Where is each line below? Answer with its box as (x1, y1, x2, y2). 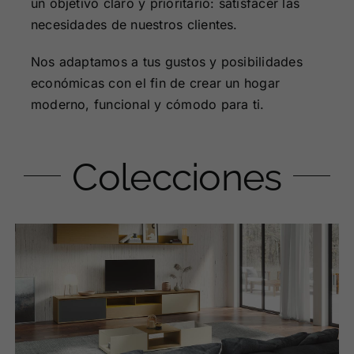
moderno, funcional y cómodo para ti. (30, 96, 265, 113)
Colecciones (72, 155, 282, 200)
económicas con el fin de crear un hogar (30, 75, 281, 92)
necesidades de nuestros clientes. (30, 17, 238, 33)
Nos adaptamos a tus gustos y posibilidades (30, 54, 303, 70)
